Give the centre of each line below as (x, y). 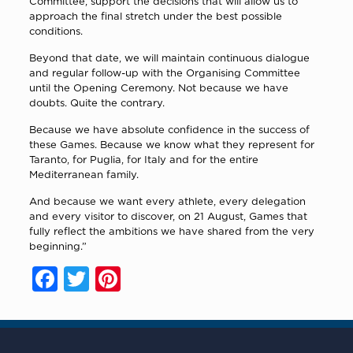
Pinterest (169, 279)
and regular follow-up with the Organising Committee (164, 73)
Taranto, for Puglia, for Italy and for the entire (143, 160)
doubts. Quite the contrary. (97, 103)
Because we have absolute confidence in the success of (169, 130)
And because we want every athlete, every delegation (167, 201)
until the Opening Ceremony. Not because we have (158, 88)
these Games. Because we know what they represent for (171, 145)
